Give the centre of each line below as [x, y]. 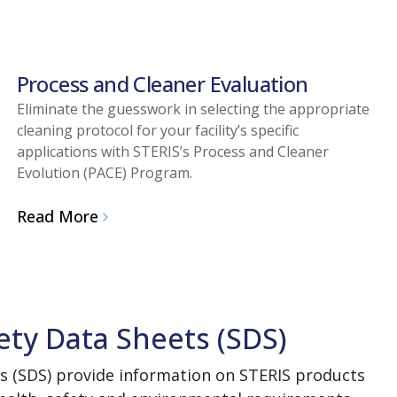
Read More [57, 217]
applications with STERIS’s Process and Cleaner [172, 151]
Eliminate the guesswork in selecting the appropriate [193, 109]
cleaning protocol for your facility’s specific [157, 130]
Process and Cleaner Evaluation [162, 83]
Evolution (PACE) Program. [104, 172]
